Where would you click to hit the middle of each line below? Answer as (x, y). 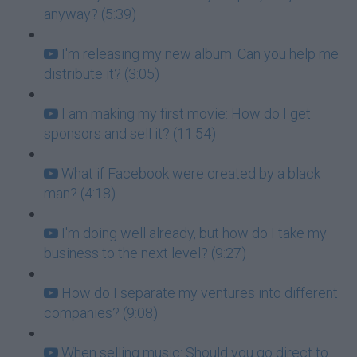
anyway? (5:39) (90, 14)
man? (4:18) (80, 193)
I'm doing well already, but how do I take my (194, 233)
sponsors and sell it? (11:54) (130, 133)
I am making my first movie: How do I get (186, 114)
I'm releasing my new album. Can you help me (200, 54)
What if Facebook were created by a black (191, 173)
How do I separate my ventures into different (200, 293)
